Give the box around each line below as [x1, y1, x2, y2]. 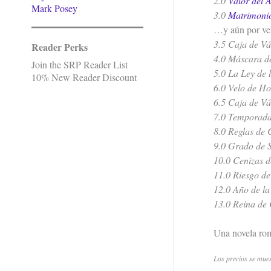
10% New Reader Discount [31, 71, 137, 83]
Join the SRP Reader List [31, 58, 128, 71]
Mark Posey [31, 2, 77, 15]
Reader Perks [31, 40, 88, 54]
